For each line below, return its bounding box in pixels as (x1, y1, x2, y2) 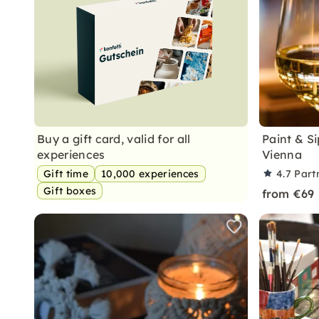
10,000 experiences (100, 167, 199, 180)
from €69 (262, 187, 315, 201)
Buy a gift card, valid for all (37, 132, 191, 146)
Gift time (43, 167, 88, 180)
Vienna (262, 147, 302, 162)
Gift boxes (43, 184, 97, 197)
